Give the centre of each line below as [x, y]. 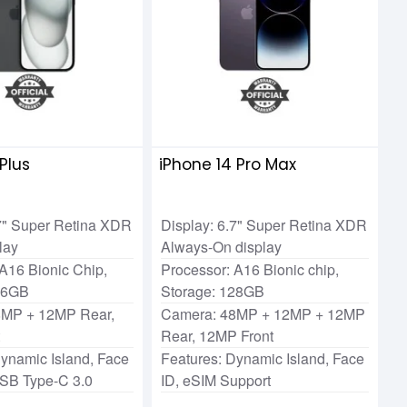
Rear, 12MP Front [218, 335]
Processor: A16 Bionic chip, [250, 269]
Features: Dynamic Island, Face [263, 358]
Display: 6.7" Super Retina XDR [264, 224]
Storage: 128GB [213, 291]
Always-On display [222, 246]
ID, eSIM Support [216, 380]
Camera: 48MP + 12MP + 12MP [263, 313]
